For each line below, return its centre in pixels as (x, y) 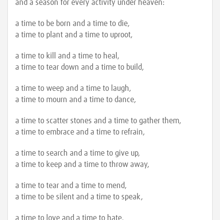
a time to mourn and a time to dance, (76, 100)
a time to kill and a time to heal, (67, 56)
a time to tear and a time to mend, (71, 186)
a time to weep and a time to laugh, (73, 88)
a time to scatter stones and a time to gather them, (98, 121)
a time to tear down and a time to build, (80, 67)
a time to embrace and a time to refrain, (80, 132)
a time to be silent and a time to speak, (79, 197)
